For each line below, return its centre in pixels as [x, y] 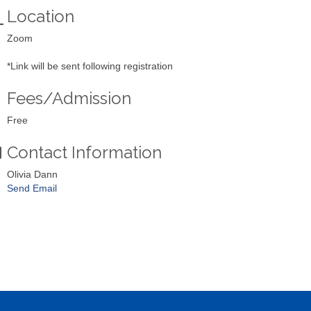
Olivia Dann [33, 174]
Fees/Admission [69, 98]
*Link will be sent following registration [90, 66]
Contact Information [85, 152]
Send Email [32, 188]
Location [41, 16]
